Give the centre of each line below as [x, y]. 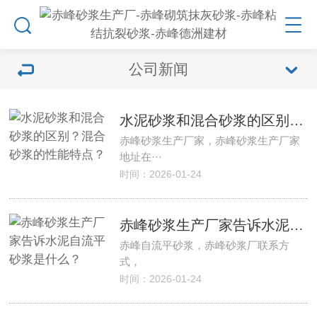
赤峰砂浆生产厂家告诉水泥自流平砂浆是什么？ [296, 225]
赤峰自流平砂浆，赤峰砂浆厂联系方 [204, 245]
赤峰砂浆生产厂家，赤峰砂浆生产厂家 [209, 140]
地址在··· [140, 157]
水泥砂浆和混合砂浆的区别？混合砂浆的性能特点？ [296, 120]
